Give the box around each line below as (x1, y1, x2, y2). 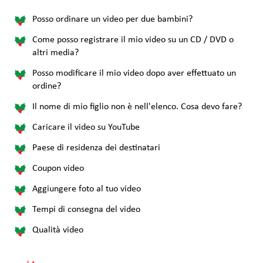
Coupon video (32, 163, 84, 173)
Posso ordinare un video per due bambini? (32, 14, 193, 24)
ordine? (32, 81, 61, 91)
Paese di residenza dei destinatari (32, 143, 160, 153)
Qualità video (32, 225, 83, 235)
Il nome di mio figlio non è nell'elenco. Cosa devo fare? (32, 102, 242, 112)
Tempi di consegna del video (32, 204, 145, 214)
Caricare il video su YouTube (32, 122, 144, 132)
